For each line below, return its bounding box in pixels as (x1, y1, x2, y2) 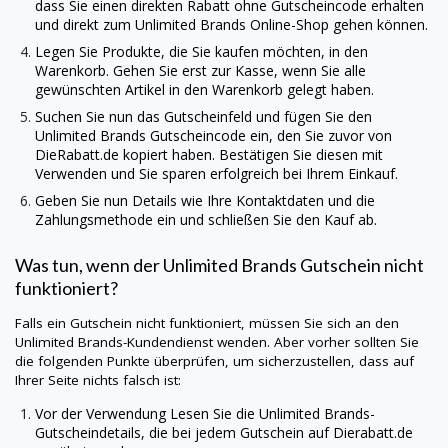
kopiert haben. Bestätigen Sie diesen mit (119, 144, 383, 164)
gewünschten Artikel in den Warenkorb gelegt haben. (35, 79, 374, 99)
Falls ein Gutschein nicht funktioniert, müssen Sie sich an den (15, 314, 399, 333)
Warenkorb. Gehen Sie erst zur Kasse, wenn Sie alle (35, 60, 366, 80)
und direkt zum (35, 14, 135, 34)
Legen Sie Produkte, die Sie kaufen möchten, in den (35, 41, 368, 61)
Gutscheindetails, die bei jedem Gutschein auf (35, 422, 333, 442)
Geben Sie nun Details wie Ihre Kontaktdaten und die (35, 190, 375, 210)
